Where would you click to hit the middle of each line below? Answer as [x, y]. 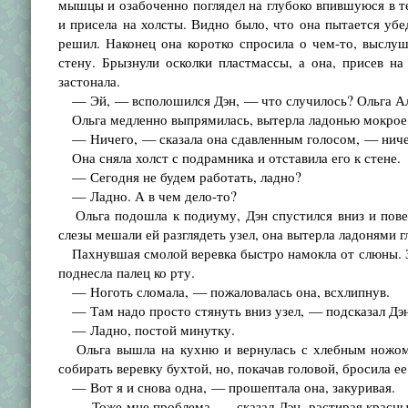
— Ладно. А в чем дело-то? [147, 196]
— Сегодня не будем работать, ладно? [179, 177]
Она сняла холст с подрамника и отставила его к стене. [229, 158]
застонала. [89, 81]
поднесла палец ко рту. [126, 272]
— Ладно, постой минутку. [146, 330]
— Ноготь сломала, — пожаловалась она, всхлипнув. [224, 291]
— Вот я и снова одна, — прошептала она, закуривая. [226, 387]
